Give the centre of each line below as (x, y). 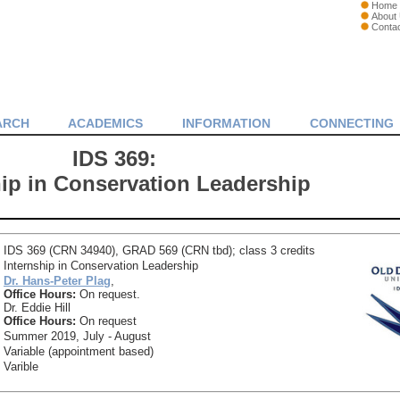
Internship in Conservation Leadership (101, 266)
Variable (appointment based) (79, 351)
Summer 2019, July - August (77, 336)
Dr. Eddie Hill (37, 308)
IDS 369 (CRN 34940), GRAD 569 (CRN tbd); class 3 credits (159, 250)
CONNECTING (352, 123)
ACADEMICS (105, 123)
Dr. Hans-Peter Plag (57, 281)
